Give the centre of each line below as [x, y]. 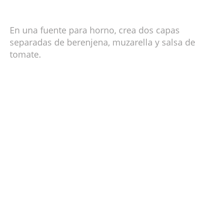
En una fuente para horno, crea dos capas [95, 30]
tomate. [25, 54]
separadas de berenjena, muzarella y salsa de [102, 42]
